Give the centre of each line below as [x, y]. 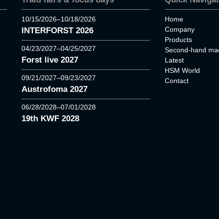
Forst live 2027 [50, 60]
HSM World [182, 70]
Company [179, 29]
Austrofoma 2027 [55, 89]
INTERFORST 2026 [57, 30]
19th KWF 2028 [50, 118]
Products [178, 39]
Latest [174, 60]
